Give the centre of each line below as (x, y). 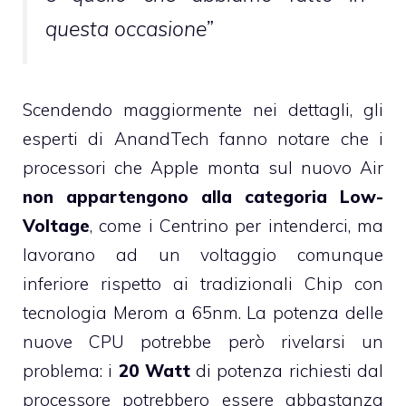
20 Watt (154, 370)
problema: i (71, 370)
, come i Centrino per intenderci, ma (237, 225)
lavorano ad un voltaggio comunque (203, 254)
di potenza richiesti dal (287, 370)
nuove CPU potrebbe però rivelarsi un (203, 341)
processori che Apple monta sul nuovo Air (203, 167)
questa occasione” (130, 28)
